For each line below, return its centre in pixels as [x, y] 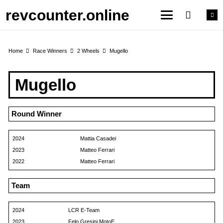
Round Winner [36, 114]
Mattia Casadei [98, 138]
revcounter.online [67, 15]
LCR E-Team [84, 210]
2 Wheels [88, 51]
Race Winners [50, 51]
